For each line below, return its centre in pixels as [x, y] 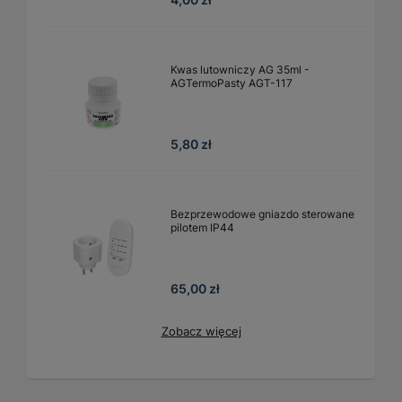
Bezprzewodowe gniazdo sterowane [262, 214]
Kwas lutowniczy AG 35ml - [240, 69]
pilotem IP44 [202, 227]
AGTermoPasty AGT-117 [232, 83]
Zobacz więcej [201, 331]
